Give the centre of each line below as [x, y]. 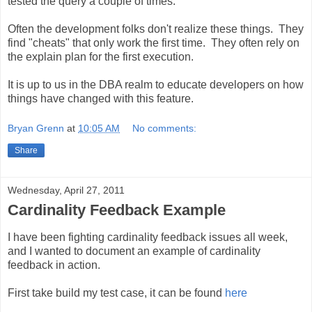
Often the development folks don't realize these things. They [156, 29]
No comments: [165, 128]
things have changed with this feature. [101, 98]
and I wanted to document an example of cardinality [134, 251]
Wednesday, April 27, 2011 [66, 190]
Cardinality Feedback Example [117, 210]
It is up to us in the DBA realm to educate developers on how [156, 84]
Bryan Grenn [36, 128]
